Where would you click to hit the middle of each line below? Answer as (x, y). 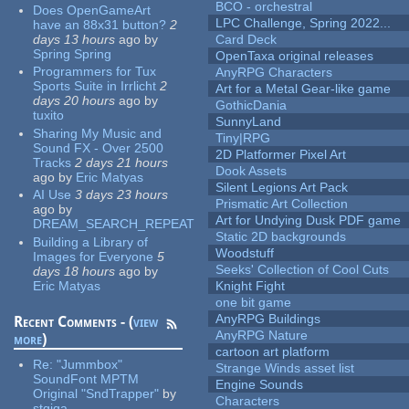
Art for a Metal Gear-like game (304, 89)
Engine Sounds (260, 385)
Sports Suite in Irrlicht (95, 86)
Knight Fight (251, 286)
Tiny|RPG (243, 138)
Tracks (52, 162)
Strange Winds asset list (285, 368)
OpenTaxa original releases (295, 56)
